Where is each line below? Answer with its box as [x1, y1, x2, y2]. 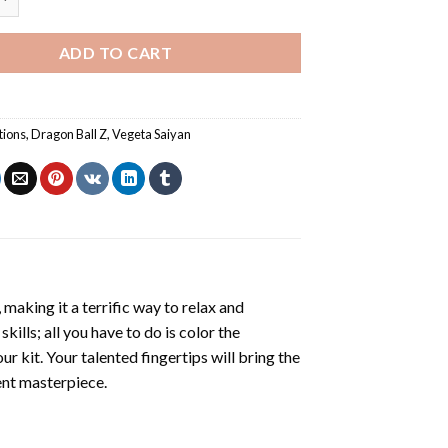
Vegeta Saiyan [112, 125, 192, 142]
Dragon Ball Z [31, 125, 108, 142]
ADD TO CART [58, 42, 173, 62]
